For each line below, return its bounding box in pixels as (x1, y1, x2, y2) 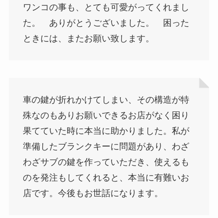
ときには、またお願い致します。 (22, 34, 154, 44)
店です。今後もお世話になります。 (22, 188, 163, 199)
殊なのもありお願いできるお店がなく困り (22, 110, 189, 121)
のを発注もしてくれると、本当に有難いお (22, 173, 189, 183)
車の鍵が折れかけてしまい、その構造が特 (22, 95, 189, 105)
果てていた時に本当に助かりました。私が (22, 126, 189, 136)
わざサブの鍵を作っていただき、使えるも (22, 157, 189, 167)
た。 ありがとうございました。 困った (22, 18, 189, 28)
